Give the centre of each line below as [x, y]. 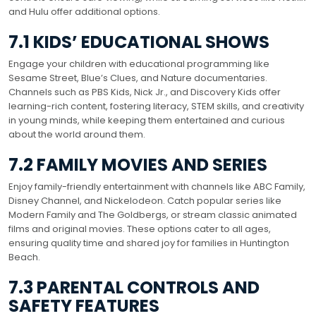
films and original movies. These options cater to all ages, [140, 229]
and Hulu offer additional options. [84, 11]
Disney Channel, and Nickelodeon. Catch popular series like [145, 200]
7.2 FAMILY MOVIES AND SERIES [138, 164]
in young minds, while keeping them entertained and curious [147, 120]
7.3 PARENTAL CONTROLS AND [134, 287]
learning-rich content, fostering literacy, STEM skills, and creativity [156, 106]
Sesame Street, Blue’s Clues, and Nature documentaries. [138, 78]
